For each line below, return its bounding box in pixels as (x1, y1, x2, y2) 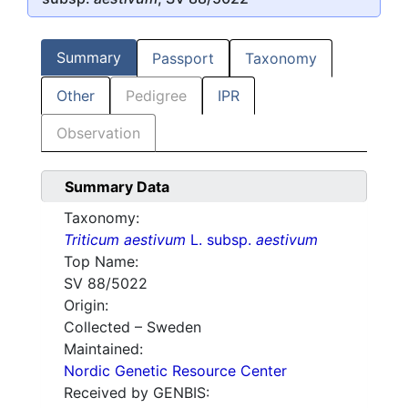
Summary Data (65, 178, 169, 197)
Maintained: (64, 340, 143, 359)
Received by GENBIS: (64, 383, 209, 403)
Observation (56, 124, 140, 143)
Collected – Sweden (64, 318, 201, 337)
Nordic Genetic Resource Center (64, 362, 287, 381)
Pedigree (126, 87, 187, 106)
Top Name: (64, 252, 138, 271)
